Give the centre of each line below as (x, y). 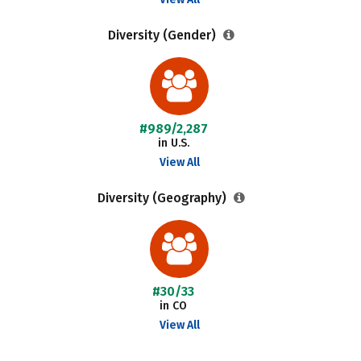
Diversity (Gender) (163, 35)
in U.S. (173, 143)
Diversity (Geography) (163, 198)
